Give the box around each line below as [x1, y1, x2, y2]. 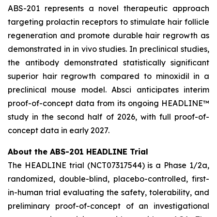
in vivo [70, 44, 97, 54]
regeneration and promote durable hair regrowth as [8, 31, 209, 41]
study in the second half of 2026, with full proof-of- [8, 112, 209, 122]
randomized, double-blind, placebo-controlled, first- [8, 174, 209, 184]
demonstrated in [8, 44, 70, 54]
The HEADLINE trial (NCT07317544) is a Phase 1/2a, [8, 160, 209, 170]
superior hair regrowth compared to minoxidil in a [8, 71, 209, 81]
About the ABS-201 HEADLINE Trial [8, 147, 148, 157]
